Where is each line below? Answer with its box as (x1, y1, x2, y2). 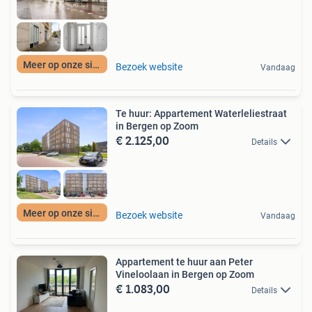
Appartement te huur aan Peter (116, 256, 253, 267)
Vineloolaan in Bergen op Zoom (116, 268, 254, 280)
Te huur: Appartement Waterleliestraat (116, 107, 287, 119)
